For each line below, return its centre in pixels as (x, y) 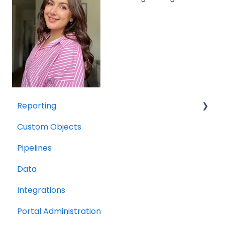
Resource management (75, 127)
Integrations (41, 190)
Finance (44, 148)
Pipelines (34, 148)
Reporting (37, 105)
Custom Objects (49, 127)
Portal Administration (59, 211)
